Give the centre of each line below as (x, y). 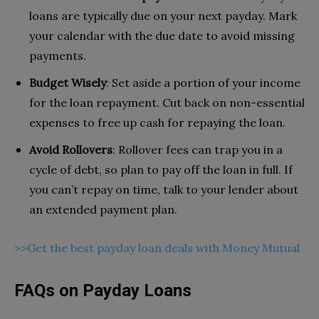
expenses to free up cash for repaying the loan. (157, 122)
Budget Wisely (68, 82)
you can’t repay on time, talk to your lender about (164, 189)
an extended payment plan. (103, 209)
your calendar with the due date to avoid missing (162, 35)
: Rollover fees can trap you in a (198, 149)
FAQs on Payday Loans (103, 290)
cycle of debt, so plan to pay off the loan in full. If (161, 169)
